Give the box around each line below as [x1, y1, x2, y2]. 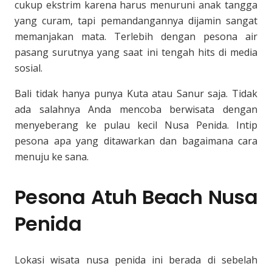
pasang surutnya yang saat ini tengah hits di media [15, 46, 257, 59]
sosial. [15, 61, 42, 75]
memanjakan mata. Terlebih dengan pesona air [15, 30, 257, 43]
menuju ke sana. [15, 150, 89, 163]
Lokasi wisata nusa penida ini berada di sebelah [15, 253, 257, 267]
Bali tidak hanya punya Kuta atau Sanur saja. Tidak [15, 87, 257, 100]
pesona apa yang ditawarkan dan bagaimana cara [15, 134, 257, 148]
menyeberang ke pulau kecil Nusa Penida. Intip [15, 118, 257, 132]
